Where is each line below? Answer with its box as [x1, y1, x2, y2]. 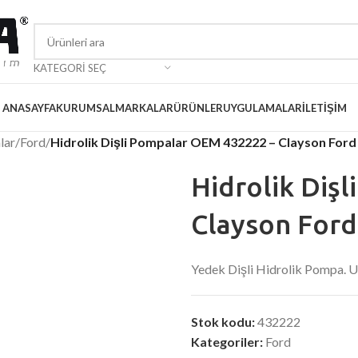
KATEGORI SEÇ [34, 62, 106, 74]
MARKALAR [115, 101, 173, 114]
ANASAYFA [2, 101, 56, 114]
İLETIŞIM [302, 101, 347, 114]
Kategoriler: [191, 334, 263, 349]
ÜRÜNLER [173, 101, 223, 114]
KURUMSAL [56, 101, 115, 114]
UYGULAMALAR [223, 101, 302, 114]
